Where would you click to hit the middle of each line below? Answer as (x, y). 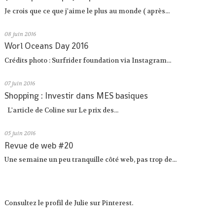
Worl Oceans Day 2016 (47, 46)
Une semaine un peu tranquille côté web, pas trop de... (91, 160)
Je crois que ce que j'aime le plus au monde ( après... (87, 11)
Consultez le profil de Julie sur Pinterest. (69, 203)
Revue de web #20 (39, 145)
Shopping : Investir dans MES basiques (76, 96)
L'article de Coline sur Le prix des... (62, 110)
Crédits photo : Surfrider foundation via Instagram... (88, 61)
